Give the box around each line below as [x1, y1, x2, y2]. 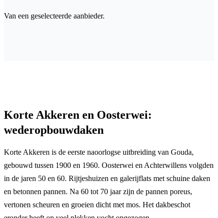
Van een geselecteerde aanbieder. [4, 11, 105, 20]
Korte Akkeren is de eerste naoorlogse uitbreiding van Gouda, [4, 147, 194, 156]
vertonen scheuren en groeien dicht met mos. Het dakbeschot [4, 200, 190, 209]
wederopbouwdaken [4, 123, 104, 136]
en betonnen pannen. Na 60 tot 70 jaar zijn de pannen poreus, [4, 187, 192, 196]
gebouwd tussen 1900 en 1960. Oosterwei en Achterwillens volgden [4, 161, 214, 169]
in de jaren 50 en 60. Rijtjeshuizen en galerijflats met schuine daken [4, 174, 210, 182]
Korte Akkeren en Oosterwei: [4, 108, 152, 121]
